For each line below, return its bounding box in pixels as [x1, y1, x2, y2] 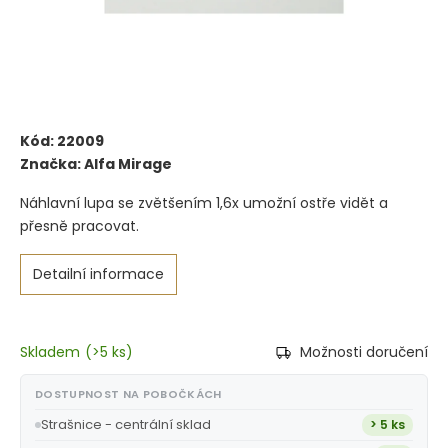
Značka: [20, 153, 84, 174]
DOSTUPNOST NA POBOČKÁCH [35, 385, 222, 402]
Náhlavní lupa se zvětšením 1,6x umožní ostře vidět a [20, 192, 388, 213]
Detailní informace [33, 263, 164, 284]
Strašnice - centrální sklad [41, 414, 211, 434]
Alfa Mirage [84, 153, 172, 174]
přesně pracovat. [20, 215, 139, 236]
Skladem [20, 341, 80, 362]
